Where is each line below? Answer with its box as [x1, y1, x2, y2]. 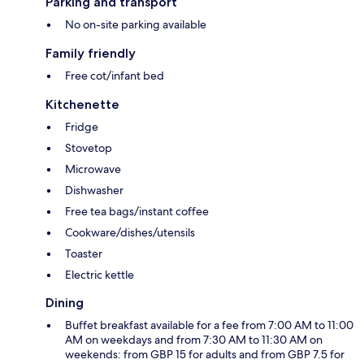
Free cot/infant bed [65, 67, 164, 83]
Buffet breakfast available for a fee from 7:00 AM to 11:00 [65, 317, 353, 332]
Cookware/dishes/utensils [65, 224, 195, 240]
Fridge [65, 119, 98, 134]
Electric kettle [65, 266, 134, 282]
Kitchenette [45, 96, 119, 112]
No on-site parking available [65, 16, 206, 32]
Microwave [65, 161, 121, 176]
